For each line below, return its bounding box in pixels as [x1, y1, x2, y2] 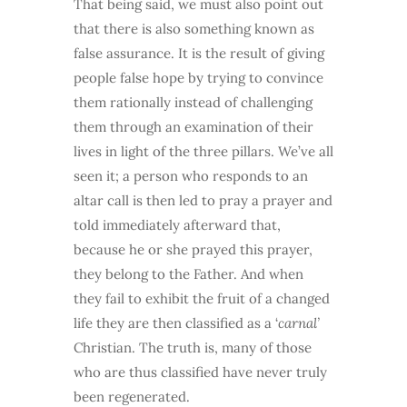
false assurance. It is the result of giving [73, 45, 324, 63]
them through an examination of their [73, 118, 313, 136]
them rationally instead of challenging [73, 94, 313, 112]
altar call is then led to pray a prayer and [73, 192, 333, 210]
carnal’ [277, 314, 320, 333]
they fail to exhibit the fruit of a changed [73, 290, 330, 308]
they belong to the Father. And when [73, 265, 303, 283]
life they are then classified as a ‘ [73, 314, 278, 333]
